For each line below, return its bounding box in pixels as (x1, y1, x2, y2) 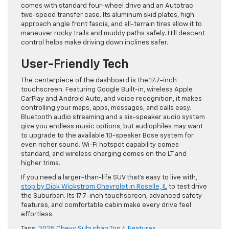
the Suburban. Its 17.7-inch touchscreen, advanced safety (21, 193, 202, 200)
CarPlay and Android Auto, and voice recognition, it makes (21, 96, 202, 103)
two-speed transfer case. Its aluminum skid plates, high (21, 12, 194, 19)
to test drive (167, 184, 207, 191)
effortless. (21, 211, 54, 218)
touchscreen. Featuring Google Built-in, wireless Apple (21, 86, 193, 94)
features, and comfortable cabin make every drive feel (21, 202, 191, 209)
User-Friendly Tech (21, 58, 129, 71)
